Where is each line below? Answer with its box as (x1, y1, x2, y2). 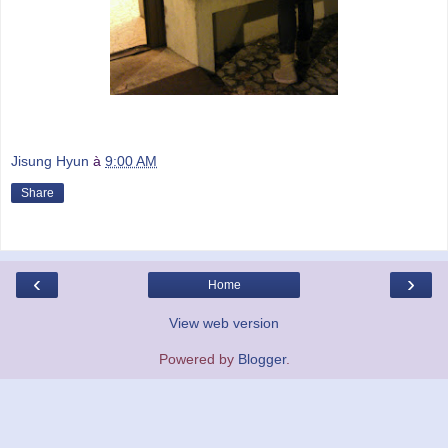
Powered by (158, 351, 238, 368)
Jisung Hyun (11, 153, 89, 170)
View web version (169, 315, 279, 332)
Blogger (237, 351, 286, 368)
